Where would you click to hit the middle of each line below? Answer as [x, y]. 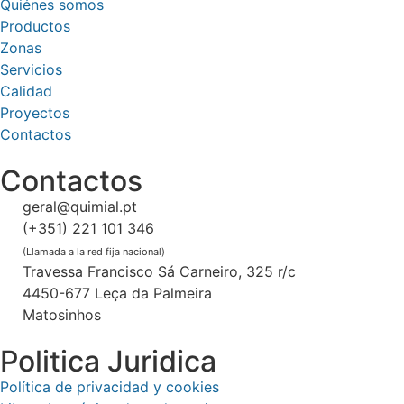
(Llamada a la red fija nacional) [94, 252]
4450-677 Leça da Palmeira [117, 294]
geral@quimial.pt [80, 207]
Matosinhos [62, 315]
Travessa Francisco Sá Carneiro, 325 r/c [159, 272]
